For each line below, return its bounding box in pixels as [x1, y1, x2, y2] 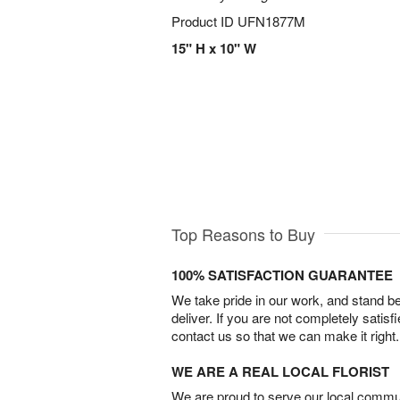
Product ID [171, 12, 237, 30]
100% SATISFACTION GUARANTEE [171, 265, 393, 286]
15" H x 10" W [171, 38, 256, 58]
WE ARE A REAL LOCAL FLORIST [171, 362, 389, 382]
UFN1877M [237, 12, 305, 30]
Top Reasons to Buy [171, 222, 315, 246]
